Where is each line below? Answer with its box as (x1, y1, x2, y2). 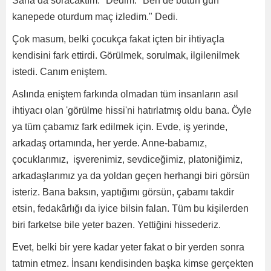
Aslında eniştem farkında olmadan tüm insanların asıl (12, 89, 238, 99)
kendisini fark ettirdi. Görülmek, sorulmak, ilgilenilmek (12, 50, 240, 60)
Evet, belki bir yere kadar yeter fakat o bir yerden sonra (12, 242, 244, 252)
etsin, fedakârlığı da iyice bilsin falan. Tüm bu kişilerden (12, 203, 249, 214)
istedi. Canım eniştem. (12, 67, 107, 77)
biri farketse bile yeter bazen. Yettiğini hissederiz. (12, 220, 221, 230)
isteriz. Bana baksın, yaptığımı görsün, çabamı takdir (12, 187, 234, 197)
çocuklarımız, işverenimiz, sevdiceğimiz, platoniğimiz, (12, 154, 243, 165)
